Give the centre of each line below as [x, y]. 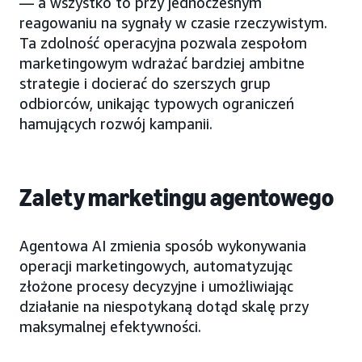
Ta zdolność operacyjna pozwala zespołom [163, 42]
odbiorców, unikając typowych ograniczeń [157, 103]
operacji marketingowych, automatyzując [156, 265]
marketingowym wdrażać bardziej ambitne [162, 63]
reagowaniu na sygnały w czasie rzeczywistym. [173, 22]
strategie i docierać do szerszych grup [145, 83]
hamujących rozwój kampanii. [116, 123]
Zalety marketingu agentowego [177, 198]
